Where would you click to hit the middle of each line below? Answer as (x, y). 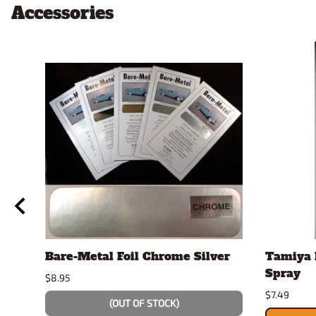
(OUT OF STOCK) (144, 303)
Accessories (62, 13)
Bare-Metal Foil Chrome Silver (138, 256)
